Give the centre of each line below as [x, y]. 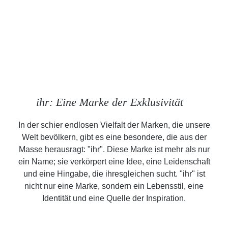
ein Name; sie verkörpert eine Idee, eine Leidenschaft [114, 162]
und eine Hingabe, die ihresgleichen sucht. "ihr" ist [114, 174]
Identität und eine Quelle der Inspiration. [114, 198]
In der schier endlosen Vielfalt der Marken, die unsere [114, 125]
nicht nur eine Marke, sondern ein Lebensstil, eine [114, 186]
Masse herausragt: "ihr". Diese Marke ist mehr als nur [114, 150]
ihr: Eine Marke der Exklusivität [114, 103]
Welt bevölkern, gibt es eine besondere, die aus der [114, 137]
